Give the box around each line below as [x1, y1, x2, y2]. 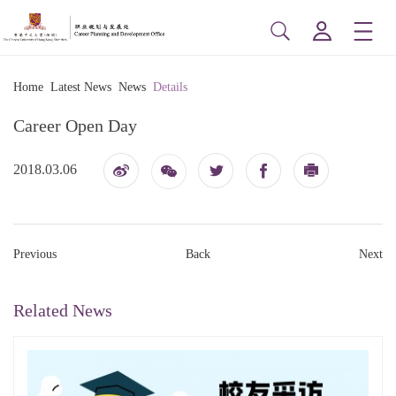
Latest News [50, 80, 111, 94]
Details [153, 80, 187, 94]
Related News [13, 301, 112, 321]
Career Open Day [13, 116, 137, 135]
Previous [13, 247, 57, 262]
